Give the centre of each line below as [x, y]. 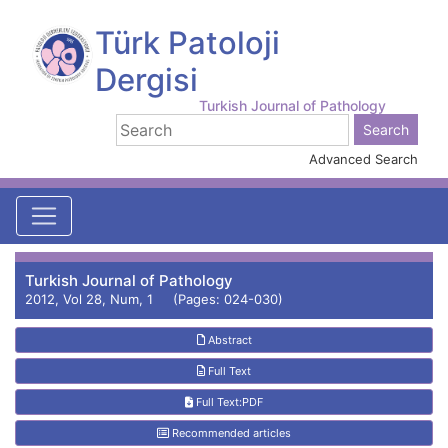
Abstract [228, 340]
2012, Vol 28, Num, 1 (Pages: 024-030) [154, 299]
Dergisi [146, 79]
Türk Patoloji [187, 42]
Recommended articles [230, 433]
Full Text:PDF [228, 402]
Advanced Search [363, 159]
